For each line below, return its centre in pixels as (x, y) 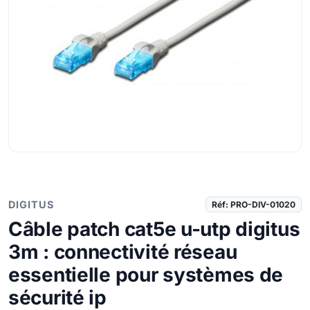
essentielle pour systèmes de (146, 275)
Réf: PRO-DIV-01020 (254, 204)
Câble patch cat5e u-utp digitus (154, 229)
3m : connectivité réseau (123, 252)
